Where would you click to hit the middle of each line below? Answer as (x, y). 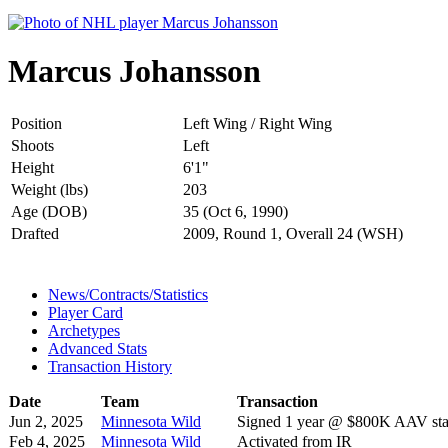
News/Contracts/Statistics (128, 294)
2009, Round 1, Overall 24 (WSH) (293, 233)
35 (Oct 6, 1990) (235, 211)
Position (36, 123)
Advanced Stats (97, 348)
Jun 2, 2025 (46, 421)
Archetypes (84, 330)
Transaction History (110, 366)
